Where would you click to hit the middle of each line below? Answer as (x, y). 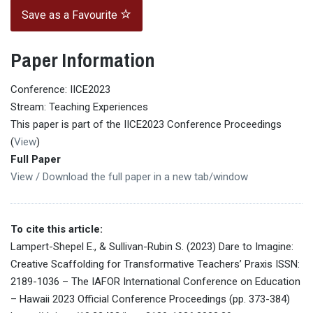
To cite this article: (57, 229)
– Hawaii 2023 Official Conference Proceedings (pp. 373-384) (150, 299)
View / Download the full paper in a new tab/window (129, 176)
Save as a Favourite (71, 15)
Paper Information (83, 60)
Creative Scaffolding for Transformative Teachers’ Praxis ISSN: (155, 264)
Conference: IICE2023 (60, 89)
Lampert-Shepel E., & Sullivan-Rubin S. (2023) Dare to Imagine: (152, 246)
